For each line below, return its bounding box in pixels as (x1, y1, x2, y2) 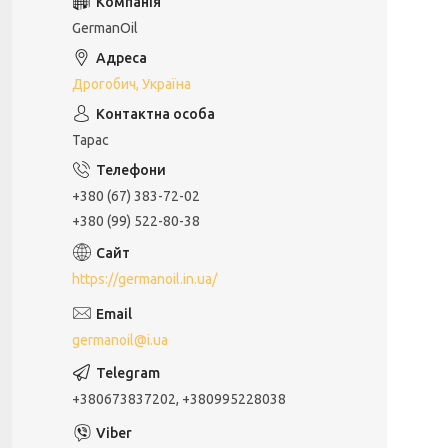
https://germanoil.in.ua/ (72, 270, 217, 287)
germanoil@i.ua (72, 331, 168, 348)
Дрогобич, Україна (72, 76, 191, 92)
